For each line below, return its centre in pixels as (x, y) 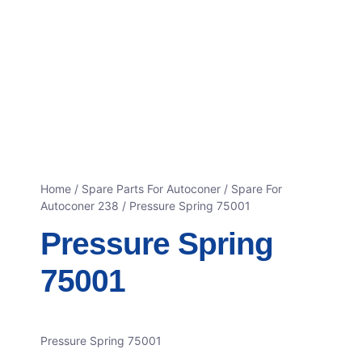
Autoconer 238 (80, 206)
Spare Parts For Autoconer (151, 189)
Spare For (257, 189)
